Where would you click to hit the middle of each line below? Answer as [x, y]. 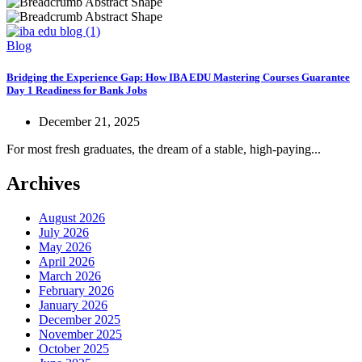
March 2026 [70, 276]
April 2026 [67, 262]
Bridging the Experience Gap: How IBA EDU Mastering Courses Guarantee [178, 78]
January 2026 [73, 305]
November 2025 [80, 335]
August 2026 [72, 218]
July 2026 [64, 233]
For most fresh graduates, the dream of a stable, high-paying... [164, 149]
